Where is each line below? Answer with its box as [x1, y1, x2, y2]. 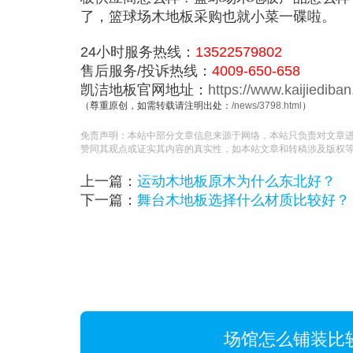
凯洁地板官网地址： [80, 82, 208, 98]
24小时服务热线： [80, 44, 195, 61]
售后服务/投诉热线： [80, 63, 212, 80]
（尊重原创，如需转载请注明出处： [80, 100, 232, 112]
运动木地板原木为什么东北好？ [137, 173, 336, 190]
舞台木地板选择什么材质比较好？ [137, 192, 350, 209]
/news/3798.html [232, 100, 302, 112]
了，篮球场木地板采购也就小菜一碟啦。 [80, 9, 336, 25]
